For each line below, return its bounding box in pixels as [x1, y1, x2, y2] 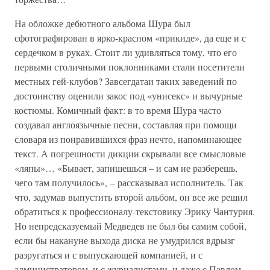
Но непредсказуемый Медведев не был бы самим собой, [14, 219, 246, 232]
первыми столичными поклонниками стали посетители [14, 60, 245, 73]
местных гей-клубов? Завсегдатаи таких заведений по [14, 75, 237, 87]
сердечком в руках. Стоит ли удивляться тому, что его [14, 46, 237, 58]
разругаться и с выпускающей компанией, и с [14, 248, 202, 261]
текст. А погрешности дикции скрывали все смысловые [14, 147, 246, 160]
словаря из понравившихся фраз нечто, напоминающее [14, 133, 242, 145]
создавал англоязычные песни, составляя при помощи [14, 118, 237, 131]
